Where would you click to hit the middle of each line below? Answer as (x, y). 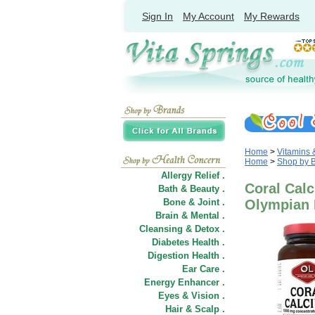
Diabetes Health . (188, 242)
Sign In (157, 16)
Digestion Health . (186, 256)
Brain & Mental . (190, 216)
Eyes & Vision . (192, 296)
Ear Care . (204, 269)
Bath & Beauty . (192, 189)
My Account (208, 16)
